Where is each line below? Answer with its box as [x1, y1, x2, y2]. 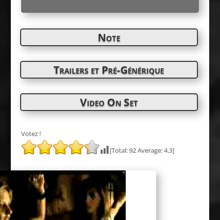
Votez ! [21, 129, 41, 138]
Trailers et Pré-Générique [54, 63, 165, 77]
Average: [136, 146, 164, 155]
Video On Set [80, 95, 138, 109]
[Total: [109, 146, 129, 155]
